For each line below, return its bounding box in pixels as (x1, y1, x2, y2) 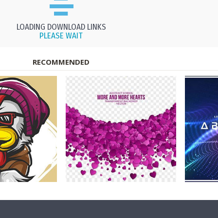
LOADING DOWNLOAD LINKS (16, 22, 106, 33)
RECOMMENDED (33, 57, 90, 67)
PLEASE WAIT (39, 31, 83, 41)
